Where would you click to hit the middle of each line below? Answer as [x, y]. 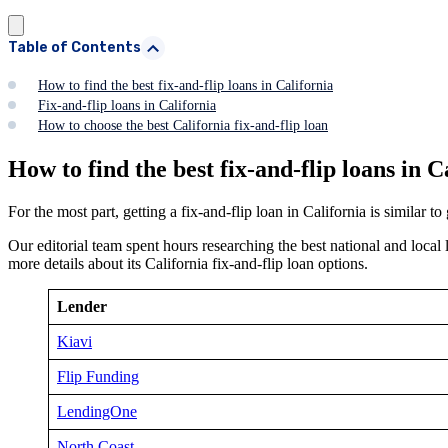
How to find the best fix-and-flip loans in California [185, 85]
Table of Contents [74, 47]
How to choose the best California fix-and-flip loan [183, 125]
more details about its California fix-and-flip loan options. [188, 263]
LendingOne [97, 411]
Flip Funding [98, 376]
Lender [82, 306]
